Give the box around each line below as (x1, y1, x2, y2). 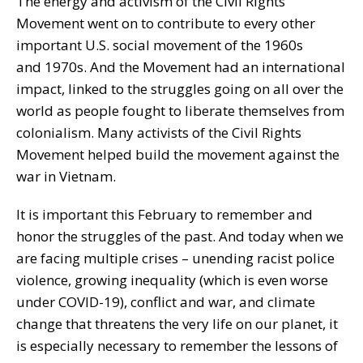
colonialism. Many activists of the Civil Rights (16, 122, 301, 142)
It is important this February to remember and (16, 204, 313, 224)
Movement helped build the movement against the (16, 144, 340, 164)
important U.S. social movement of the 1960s (16, 35, 303, 54)
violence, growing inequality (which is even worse (16, 270, 328, 289)
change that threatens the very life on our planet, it (16, 314, 338, 333)
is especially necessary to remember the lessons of (16, 335, 338, 355)
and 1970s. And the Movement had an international (16, 57, 345, 76)
